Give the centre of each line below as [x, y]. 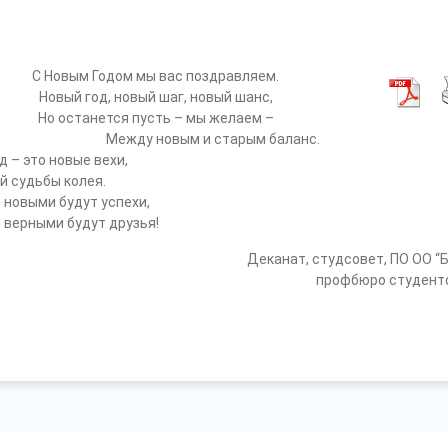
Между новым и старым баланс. [212, 139]
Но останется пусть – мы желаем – [155, 118]
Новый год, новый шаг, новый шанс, [155, 97]
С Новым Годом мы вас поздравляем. [156, 76]
